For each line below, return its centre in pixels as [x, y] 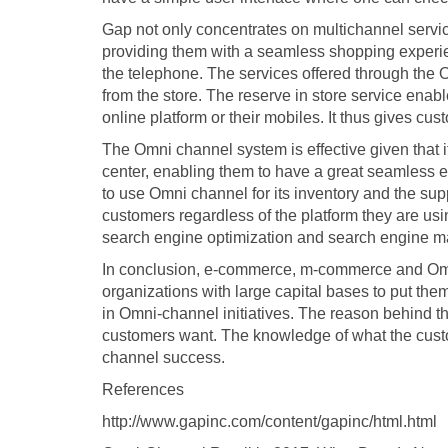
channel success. [163, 358]
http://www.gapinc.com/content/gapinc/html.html [269, 422]
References [143, 390]
